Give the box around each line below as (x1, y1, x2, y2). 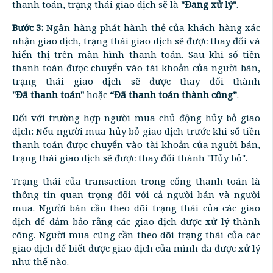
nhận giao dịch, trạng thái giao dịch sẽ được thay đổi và (12, 34, 260, 47)
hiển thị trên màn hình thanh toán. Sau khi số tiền (12, 48, 260, 60)
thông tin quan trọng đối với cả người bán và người (12, 188, 260, 200)
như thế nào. (12, 255, 69, 268)
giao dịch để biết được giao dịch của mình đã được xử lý (12, 241, 260, 254)
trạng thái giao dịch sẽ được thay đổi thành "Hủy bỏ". (12, 151, 247, 164)
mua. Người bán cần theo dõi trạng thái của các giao (12, 201, 260, 214)
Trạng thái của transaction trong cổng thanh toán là (12, 174, 260, 187)
